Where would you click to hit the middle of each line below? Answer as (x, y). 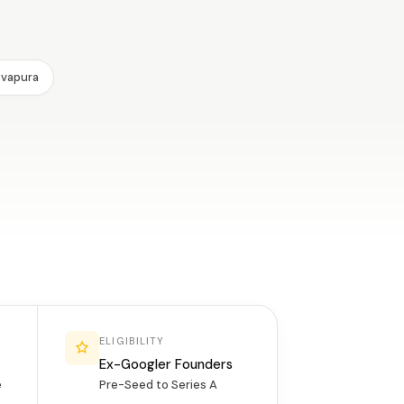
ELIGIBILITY (132, 341)
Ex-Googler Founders (166, 364)
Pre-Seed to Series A (159, 385)
